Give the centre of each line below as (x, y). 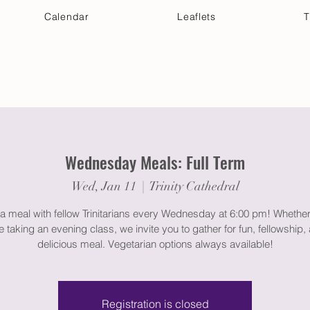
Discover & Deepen (229, 80)
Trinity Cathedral (194, 186)
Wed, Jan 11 (103, 186)
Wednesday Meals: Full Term (155, 162)
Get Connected (116, 80)
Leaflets (197, 17)
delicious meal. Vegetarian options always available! (155, 244)
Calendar (67, 17)
